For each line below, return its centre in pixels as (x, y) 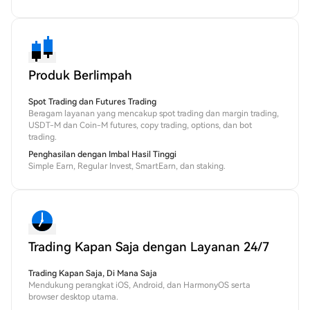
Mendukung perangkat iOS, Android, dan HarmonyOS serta (139, 285)
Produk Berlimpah (80, 75)
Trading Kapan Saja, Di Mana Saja (93, 274)
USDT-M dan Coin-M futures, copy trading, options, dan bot (140, 126)
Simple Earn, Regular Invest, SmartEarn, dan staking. (127, 166)
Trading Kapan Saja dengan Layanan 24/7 (149, 247)
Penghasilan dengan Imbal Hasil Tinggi (102, 155)
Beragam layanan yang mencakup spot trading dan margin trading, (154, 114)
